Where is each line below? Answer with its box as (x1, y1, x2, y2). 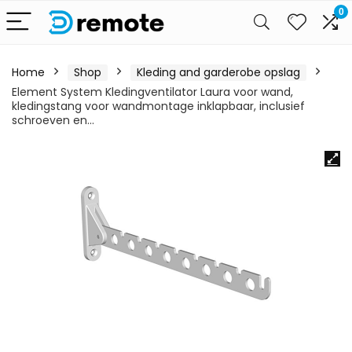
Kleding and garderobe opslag (137, 64, 300, 80)
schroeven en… (12, 112, 94, 128)
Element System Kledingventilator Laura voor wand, (12, 84, 293, 100)
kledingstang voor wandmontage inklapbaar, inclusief (12, 98, 305, 114)
